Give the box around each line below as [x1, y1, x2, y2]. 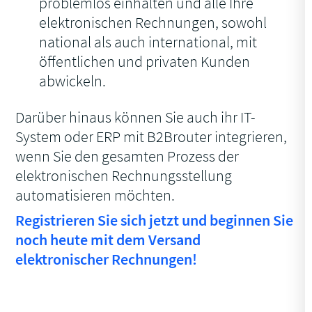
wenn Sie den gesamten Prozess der [15, 146, 240, 166]
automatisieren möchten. [15, 185, 175, 205]
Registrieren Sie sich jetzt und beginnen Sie [15, 210, 294, 231]
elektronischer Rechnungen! [15, 249, 198, 270]
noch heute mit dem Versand [15, 230, 201, 250]
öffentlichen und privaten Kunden [39, 52, 251, 72]
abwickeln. [39, 71, 107, 91]
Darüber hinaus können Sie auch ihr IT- [15, 107, 256, 127]
